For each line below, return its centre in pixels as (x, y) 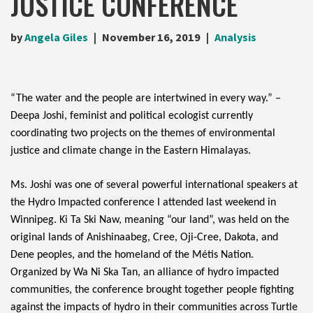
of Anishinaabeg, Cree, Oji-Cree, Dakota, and (175, 238)
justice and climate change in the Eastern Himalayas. (131, 151)
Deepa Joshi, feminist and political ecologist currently (132, 116)
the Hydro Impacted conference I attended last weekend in (143, 203)
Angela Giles (56, 37)
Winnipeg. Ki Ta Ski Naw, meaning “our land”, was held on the (150, 220)
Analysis (235, 37)
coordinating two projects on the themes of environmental (143, 134)
